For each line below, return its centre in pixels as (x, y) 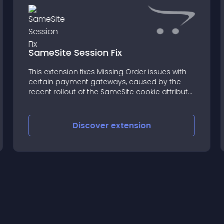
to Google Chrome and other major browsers (111, 102)
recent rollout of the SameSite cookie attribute (111, 92)
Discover (92, 126)
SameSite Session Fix (75, 52)
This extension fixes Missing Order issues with (108, 72)
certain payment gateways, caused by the (105, 82)
